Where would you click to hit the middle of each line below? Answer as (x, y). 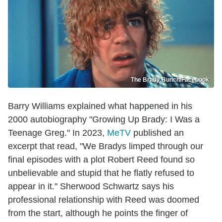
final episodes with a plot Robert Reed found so (101, 160)
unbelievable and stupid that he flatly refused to (101, 173)
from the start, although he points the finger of (98, 213)
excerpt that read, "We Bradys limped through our (106, 146)
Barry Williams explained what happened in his (100, 106)
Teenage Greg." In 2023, (57, 133)
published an (157, 133)
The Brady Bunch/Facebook (170, 80)
